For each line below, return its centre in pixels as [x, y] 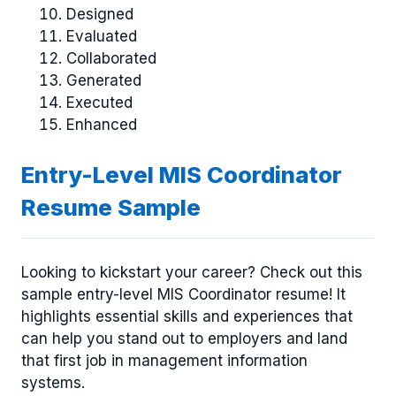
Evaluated [102, 36]
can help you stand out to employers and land [184, 338]
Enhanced [102, 124]
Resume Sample [111, 208]
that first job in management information [164, 360]
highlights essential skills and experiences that [187, 316]
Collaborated [111, 58]
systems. [53, 382]
